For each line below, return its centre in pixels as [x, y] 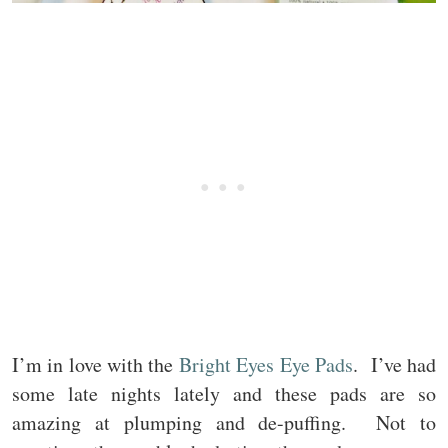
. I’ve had [394, 364]
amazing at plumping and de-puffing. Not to [224, 422]
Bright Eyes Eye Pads [265, 364]
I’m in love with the [95, 364]
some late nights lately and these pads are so [224, 393]
